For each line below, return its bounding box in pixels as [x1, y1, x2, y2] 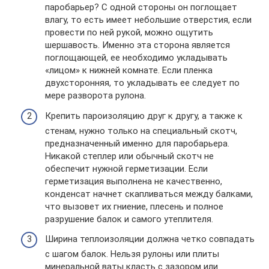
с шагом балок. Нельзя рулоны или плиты [45, 249, 219, 260]
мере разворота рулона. [45, 90, 146, 101]
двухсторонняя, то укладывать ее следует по [45, 77, 240, 89]
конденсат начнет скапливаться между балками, [45, 188, 253, 199]
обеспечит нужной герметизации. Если [45, 163, 208, 174]
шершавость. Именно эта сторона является [45, 40, 230, 51]
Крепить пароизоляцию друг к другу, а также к [45, 110, 243, 121]
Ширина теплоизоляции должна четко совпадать [45, 234, 255, 245]
